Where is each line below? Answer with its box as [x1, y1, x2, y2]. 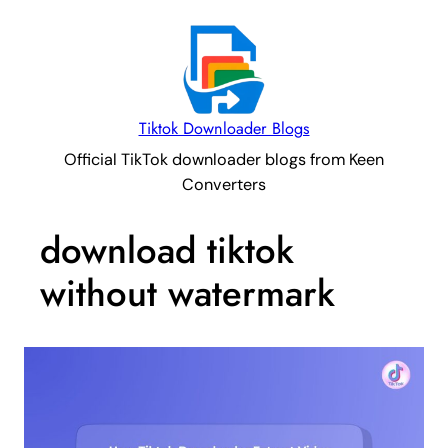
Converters [182, 174, 266, 196]
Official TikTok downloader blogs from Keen [64, 149, 384, 171]
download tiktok [40, 224, 294, 278]
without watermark [40, 267, 335, 321]
